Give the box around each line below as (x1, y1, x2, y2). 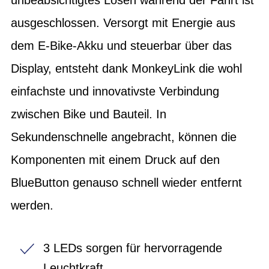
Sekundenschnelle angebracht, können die (11, 130, 237, 144)
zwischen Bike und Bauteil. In (11, 107, 166, 121)
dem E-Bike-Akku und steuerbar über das (11, 38, 232, 52)
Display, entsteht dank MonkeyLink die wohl (11, 61, 242, 75)
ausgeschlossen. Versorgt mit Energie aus (11, 16, 235, 29)
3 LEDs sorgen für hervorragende (43, 241, 222, 255)
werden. (11, 198, 53, 212)
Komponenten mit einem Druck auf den (11, 153, 220, 166)
